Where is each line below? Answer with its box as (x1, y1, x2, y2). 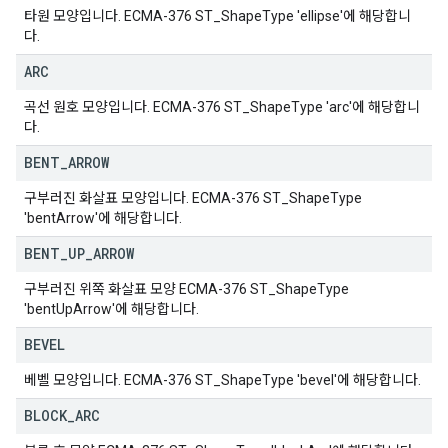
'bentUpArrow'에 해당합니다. (24, 301, 199, 317)
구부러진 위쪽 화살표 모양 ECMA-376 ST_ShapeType (24, 281, 349, 297)
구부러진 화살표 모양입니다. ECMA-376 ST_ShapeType (24, 190, 362, 206)
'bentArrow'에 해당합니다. (24, 210, 182, 226)
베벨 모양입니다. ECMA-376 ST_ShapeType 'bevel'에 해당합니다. (24, 372, 421, 388)
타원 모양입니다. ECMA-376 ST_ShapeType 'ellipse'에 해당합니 (24, 8, 411, 24)
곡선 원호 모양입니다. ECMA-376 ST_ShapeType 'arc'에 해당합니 (24, 99, 420, 115)
